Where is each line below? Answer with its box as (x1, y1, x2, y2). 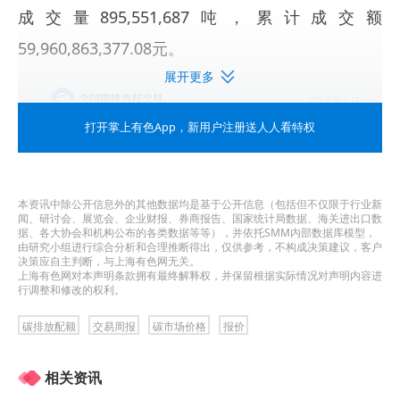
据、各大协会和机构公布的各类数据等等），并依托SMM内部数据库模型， (18, 224, 376, 240)
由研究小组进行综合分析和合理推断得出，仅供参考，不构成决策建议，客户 (18, 238, 382, 254)
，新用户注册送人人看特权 (176, 120, 315, 136)
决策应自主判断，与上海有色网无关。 (18, 253, 200, 269)
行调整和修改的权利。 (18, 281, 125, 297)
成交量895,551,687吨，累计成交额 (18, 5, 382, 28)
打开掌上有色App (85, 120, 176, 136)
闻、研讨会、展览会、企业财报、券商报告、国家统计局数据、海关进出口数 (18, 210, 382, 226)
